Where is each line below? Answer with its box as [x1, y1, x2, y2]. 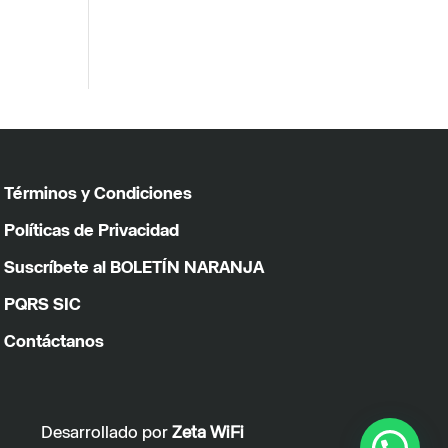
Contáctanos [3, 333, 104, 351]
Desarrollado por [40, 424, 172, 442]
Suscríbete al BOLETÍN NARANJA [3, 259, 264, 277]
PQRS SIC [3, 296, 81, 314]
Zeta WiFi [171, 424, 244, 442]
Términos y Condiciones [3, 185, 192, 203]
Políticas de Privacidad [3, 222, 179, 240]
